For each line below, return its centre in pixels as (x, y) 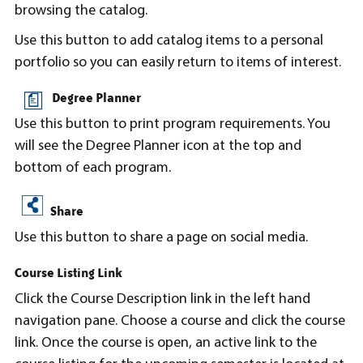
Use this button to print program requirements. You (173, 124)
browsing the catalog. (81, 11)
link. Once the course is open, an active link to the (166, 343)
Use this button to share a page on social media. (161, 237)
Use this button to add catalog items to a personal (169, 41)
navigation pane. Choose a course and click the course (180, 321)
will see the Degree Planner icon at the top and (158, 146)
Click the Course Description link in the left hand (162, 299)
